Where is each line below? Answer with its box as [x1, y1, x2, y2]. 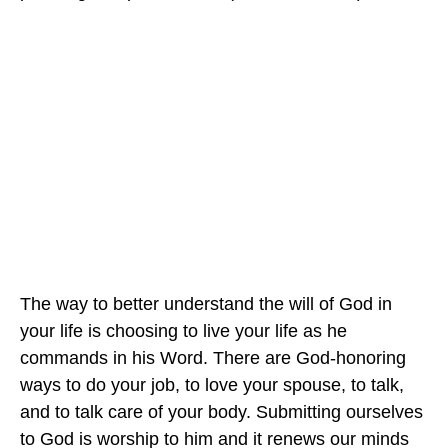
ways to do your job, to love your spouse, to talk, [20, 375, 404, 396]
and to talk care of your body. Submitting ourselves [20, 402, 423, 423]
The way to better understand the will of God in [20, 294, 392, 315]
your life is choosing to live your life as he [20, 321, 347, 342]
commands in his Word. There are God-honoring [20, 348, 406, 369]
